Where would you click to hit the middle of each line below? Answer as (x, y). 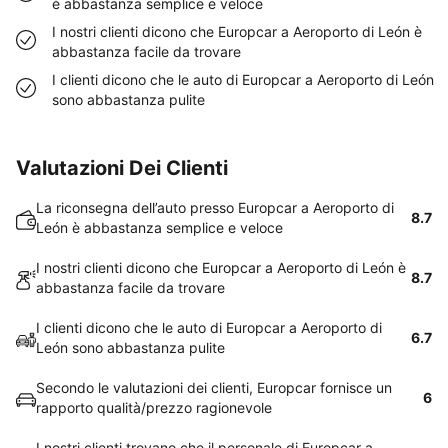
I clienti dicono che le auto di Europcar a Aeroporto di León (243, 79)
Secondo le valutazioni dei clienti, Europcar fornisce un (214, 387)
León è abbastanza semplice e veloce (159, 227)
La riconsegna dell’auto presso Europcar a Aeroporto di (215, 207)
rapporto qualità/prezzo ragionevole (154, 407)
